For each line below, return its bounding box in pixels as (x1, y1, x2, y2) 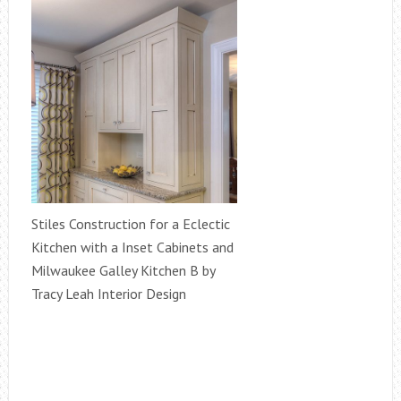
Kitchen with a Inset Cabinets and (30, 238, 234, 256)
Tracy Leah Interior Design (30, 285, 186, 303)
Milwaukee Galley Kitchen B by (30, 261, 215, 279)
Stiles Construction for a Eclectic (30, 215, 230, 233)
